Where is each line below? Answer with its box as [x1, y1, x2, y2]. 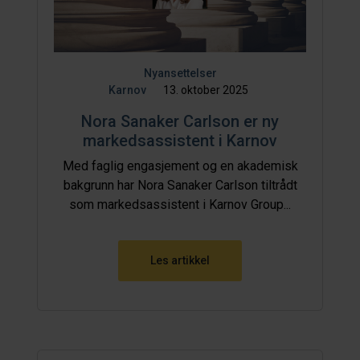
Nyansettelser [143, 66, 217, 80]
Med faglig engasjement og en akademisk [62, 157, 298, 174]
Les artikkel [150, 253, 210, 267]
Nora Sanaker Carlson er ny [81, 111, 279, 131]
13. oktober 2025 [162, 83, 248, 96]
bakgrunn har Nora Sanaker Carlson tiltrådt [63, 177, 297, 193]
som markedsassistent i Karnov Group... [69, 196, 291, 212]
